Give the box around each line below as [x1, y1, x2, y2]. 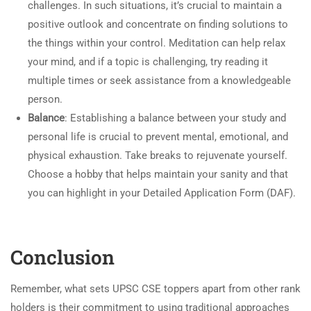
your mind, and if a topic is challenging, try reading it [28, 55, 268, 68]
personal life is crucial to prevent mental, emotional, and [28, 130, 288, 143]
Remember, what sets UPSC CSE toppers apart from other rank [10, 282, 301, 295]
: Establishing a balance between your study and [65, 111, 286, 124]
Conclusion [10, 244, 115, 270]
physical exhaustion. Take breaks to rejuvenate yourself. [28, 149, 287, 162]
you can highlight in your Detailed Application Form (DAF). [28, 186, 296, 199]
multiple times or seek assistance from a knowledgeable [28, 74, 291, 87]
